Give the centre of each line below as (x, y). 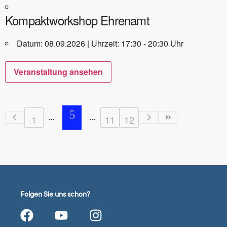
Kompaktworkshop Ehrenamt (77, 20)
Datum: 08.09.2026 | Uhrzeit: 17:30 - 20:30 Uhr (100, 43)
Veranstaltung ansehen (58, 71)
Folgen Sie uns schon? (55, 194)
